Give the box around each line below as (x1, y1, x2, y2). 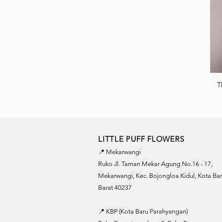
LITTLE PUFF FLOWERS (98, 134, 184, 144)
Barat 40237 (98, 183, 132, 191)
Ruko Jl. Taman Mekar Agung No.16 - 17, (98, 160, 213, 167)
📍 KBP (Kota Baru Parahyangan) (98, 207, 188, 215)
